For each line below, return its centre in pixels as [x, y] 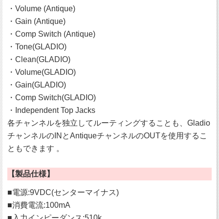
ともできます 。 [36, 149]
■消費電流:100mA [39, 205]
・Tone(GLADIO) [37, 47]
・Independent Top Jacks [51, 110]
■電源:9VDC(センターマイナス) [63, 193]
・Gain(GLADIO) [37, 85]
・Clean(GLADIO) [39, 60]
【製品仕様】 [31, 174]
